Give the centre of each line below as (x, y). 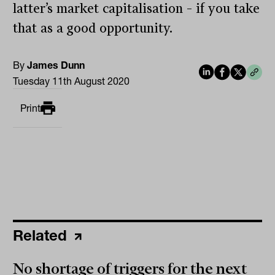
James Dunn (56, 65)
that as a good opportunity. (93, 28)
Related (42, 235)
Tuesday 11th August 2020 (72, 81)
